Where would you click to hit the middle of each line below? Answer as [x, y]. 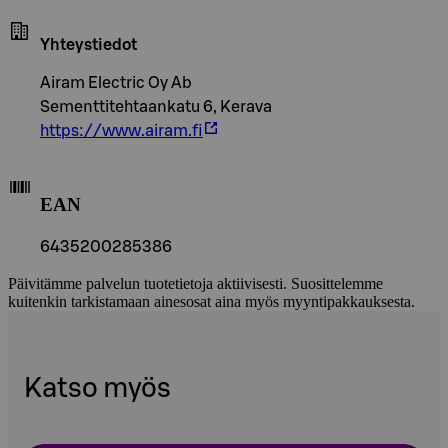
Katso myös [97, 389]
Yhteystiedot [88, 45]
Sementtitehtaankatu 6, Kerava [156, 107]
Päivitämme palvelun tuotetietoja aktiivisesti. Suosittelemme [195, 283]
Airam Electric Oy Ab [116, 83]
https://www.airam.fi [121, 131]
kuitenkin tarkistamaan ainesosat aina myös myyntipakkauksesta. [211, 301]
